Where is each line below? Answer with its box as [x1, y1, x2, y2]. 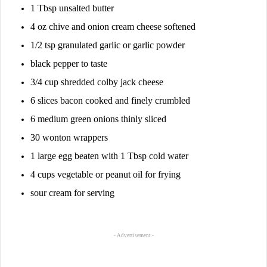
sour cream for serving [30, 187, 114, 198]
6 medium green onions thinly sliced [30, 113, 166, 124]
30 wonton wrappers [30, 132, 108, 142]
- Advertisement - [113, 232, 154, 238]
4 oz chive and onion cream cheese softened [30, 21, 195, 32]
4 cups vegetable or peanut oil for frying [30, 169, 181, 179]
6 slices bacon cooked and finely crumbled [30, 95, 190, 105]
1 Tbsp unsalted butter [30, 2, 114, 13]
